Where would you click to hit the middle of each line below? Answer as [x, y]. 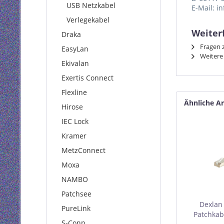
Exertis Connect [87, 78]
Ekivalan [75, 63]
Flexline [74, 92]
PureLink [76, 208]
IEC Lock [75, 121]
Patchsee [76, 194]
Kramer [74, 136]
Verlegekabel [88, 20]
